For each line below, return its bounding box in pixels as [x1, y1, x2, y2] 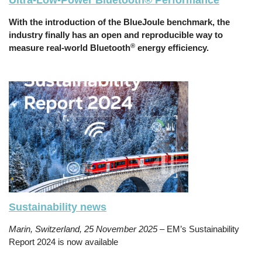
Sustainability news [9, 201, 106, 213]
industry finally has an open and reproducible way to [9, 30, 223, 40]
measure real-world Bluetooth [9, 43, 130, 53]
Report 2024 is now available [9, 237, 118, 247]
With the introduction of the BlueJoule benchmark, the [9, 17, 230, 27]
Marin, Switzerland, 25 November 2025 [9, 224, 160, 235]
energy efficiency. [135, 43, 209, 53]
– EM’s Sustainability [160, 224, 239, 235]
